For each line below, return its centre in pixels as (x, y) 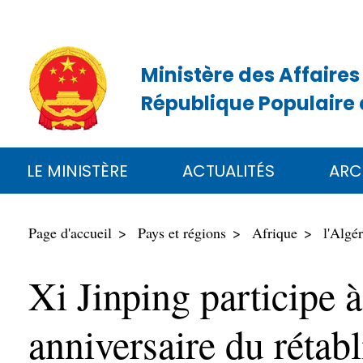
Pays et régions (182, 232)
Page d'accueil (70, 232)
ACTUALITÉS (228, 171)
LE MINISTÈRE (78, 171)
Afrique (275, 232)
